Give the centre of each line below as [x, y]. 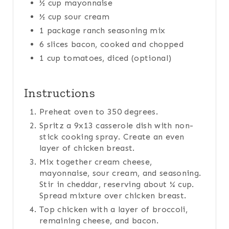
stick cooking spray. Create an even [112, 137]
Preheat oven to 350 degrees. [99, 112]
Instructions [60, 93]
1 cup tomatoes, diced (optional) [106, 58]
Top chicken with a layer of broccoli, [113, 210]
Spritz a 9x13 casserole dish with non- [117, 126]
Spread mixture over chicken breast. [113, 196]
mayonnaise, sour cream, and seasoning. [120, 173]
